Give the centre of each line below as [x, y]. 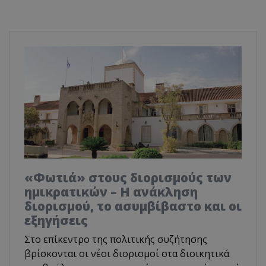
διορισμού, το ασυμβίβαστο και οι [133, 206]
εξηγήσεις [56, 220]
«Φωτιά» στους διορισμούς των [128, 177]
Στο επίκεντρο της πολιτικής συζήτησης [116, 239]
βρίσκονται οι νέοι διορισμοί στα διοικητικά [127, 253]
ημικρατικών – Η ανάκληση [111, 191]
